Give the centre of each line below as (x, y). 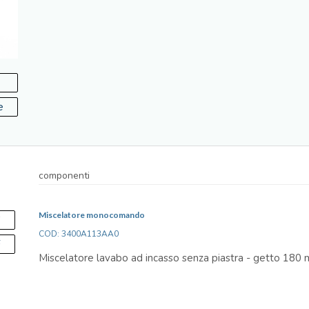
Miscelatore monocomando (91, 215)
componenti (64, 175)
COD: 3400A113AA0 (78, 233)
